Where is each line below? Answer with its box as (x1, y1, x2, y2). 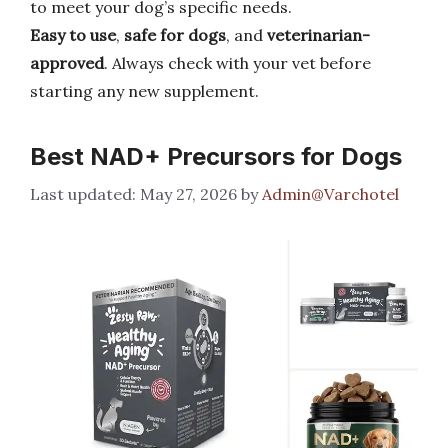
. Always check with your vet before (104, 53, 371, 73)
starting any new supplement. (30, 81, 259, 101)
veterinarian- (267, 25, 370, 45)
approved (30, 53, 104, 73)
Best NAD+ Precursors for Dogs (30, 142, 402, 171)
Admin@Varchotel (262, 184, 399, 204)
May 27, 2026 (140, 184, 237, 204)
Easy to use (30, 25, 116, 45)
